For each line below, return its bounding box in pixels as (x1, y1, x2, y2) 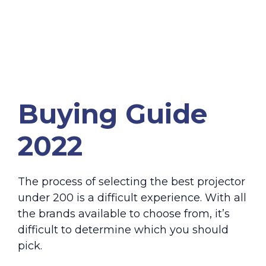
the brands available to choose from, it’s (18, 207, 230, 221)
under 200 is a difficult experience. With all (18, 191, 246, 205)
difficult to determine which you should (18, 223, 229, 237)
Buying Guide (18, 97, 207, 131)
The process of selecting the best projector (18, 175, 245, 189)
